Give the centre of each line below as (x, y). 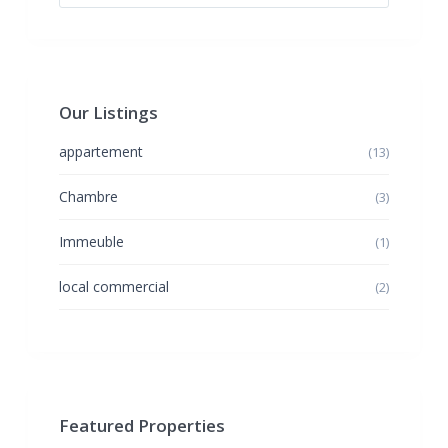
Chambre (88, 196)
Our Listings (108, 112)
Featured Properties (142, 425)
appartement (101, 151)
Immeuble (91, 241)
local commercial (114, 286)
